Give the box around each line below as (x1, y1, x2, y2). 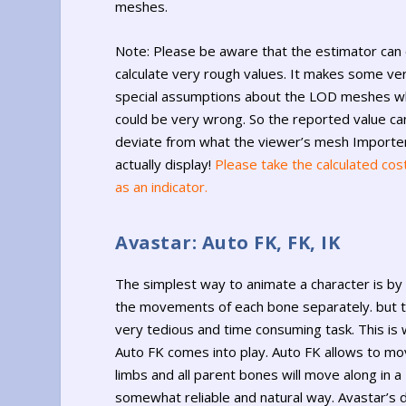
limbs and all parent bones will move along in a (115, 364, 402, 383)
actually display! (115, 155, 216, 174)
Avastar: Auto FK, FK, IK (115, 229, 341, 255)
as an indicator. (115, 178, 208, 197)
